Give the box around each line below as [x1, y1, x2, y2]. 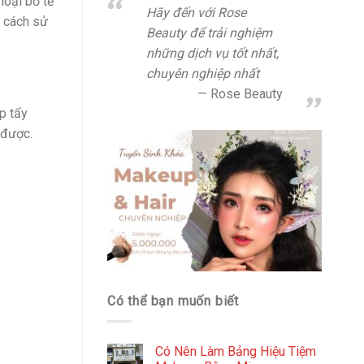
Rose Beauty [210, 86, 283, 102]
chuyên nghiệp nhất [146, 66, 259, 81]
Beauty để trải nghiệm [146, 25, 272, 41]
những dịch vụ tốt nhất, [146, 45, 279, 61]
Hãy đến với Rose [146, 5, 246, 20]
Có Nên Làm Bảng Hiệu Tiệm [155, 343, 316, 359]
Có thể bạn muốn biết [107, 293, 240, 310]
